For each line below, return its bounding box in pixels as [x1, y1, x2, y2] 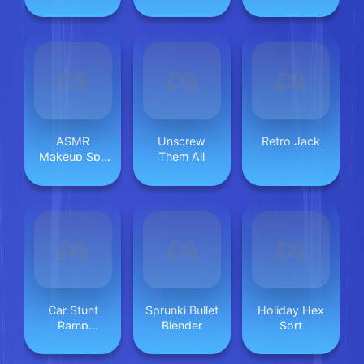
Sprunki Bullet [145, 302, 219, 317]
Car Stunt [47, 302, 98, 317]
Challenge [46, 333, 100, 348]
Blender [161, 318, 202, 332]
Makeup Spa [38, 149, 107, 164]
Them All [158, 149, 206, 164]
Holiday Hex [257, 302, 324, 317]
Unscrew [158, 134, 206, 149]
